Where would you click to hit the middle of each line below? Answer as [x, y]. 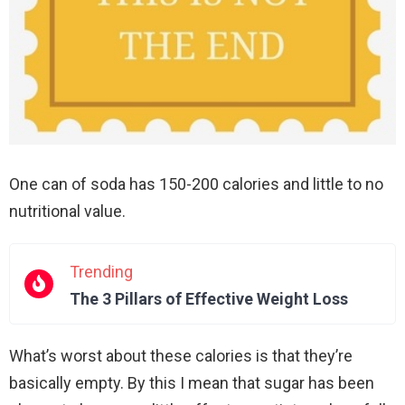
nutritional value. [67, 212]
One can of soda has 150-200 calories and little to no [196, 184]
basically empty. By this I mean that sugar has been [192, 383]
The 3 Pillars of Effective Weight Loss [209, 299]
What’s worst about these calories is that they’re [181, 356]
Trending [101, 272]
